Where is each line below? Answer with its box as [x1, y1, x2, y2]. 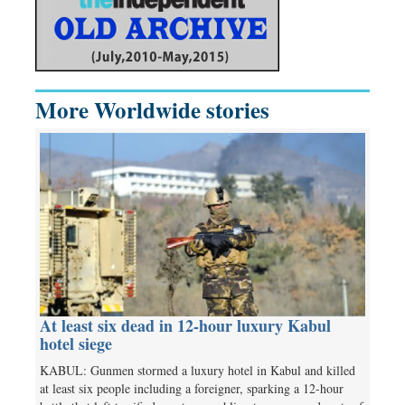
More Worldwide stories [35, 92, 269, 127]
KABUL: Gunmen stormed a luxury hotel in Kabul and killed [40, 362, 355, 380]
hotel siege [40, 332, 112, 356]
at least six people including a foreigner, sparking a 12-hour [40, 380, 344, 398]
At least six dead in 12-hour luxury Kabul [40, 314, 331, 338]
